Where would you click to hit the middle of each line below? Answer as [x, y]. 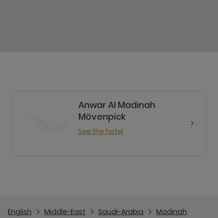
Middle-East [65, 212]
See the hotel [101, 131]
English [20, 212]
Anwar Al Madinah [117, 105]
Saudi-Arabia [121, 212]
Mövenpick [102, 117]
